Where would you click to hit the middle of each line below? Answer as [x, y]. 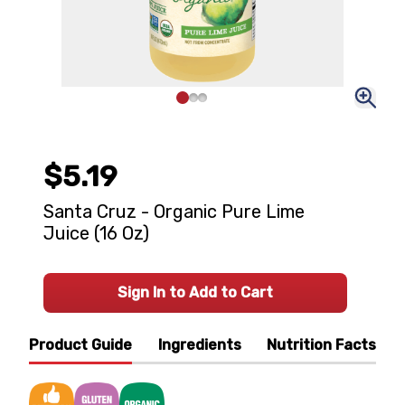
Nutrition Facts [321, 345]
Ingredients [199, 345]
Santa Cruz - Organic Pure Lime [174, 212]
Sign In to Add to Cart [195, 292]
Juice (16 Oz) [96, 233]
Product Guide [80, 345]
